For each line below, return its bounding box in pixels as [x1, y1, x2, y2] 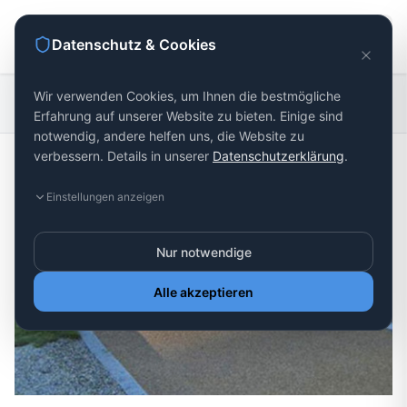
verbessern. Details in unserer [34, 148, 209, 164]
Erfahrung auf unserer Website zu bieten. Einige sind [34, 108, 343, 124]
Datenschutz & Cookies [52, 35, 216, 54]
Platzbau [281, 104, 334, 120]
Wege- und [281, 85, 348, 101]
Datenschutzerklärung [213, 148, 344, 164]
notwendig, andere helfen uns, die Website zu [34, 128, 304, 144]
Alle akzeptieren [154, 283, 253, 300]
